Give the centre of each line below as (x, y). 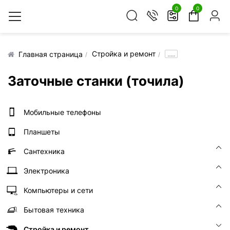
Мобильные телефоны (62, 112)
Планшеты (42, 132)
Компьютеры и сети (58, 190)
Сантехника (44, 151)
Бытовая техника (54, 210)
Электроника (46, 171)
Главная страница (51, 54)
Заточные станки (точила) (96, 81)
